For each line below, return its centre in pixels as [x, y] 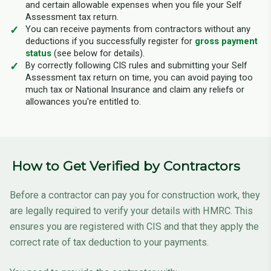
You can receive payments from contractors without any [138, 29]
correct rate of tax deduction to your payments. [109, 242]
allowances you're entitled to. [83, 102]
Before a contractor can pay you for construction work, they [135, 195]
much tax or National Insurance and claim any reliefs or [135, 90]
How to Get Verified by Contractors [126, 166]
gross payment [226, 41]
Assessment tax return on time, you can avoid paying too [139, 78]
